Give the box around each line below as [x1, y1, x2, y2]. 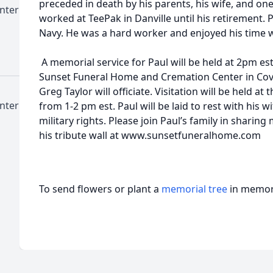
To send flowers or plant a [39, 182, 161, 196]
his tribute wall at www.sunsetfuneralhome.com [39, 129, 261, 142]
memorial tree [161, 182, 227, 196]
